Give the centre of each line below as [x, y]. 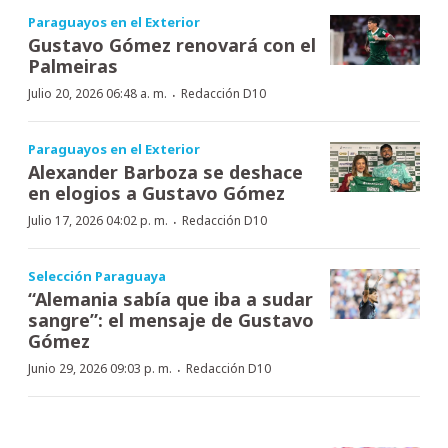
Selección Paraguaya [97, 275]
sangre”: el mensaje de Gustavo [171, 319]
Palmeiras [73, 65]
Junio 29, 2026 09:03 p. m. [100, 368]
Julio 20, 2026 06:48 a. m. [97, 93]
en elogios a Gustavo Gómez [156, 192]
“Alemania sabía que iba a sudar [170, 298]
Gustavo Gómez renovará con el [172, 44]
